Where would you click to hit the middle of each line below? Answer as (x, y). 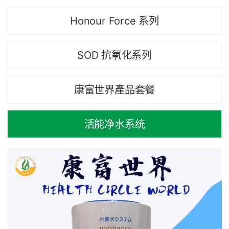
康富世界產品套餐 (114, 89)
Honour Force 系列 (114, 20)
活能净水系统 (114, 124)
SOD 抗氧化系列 (114, 55)
